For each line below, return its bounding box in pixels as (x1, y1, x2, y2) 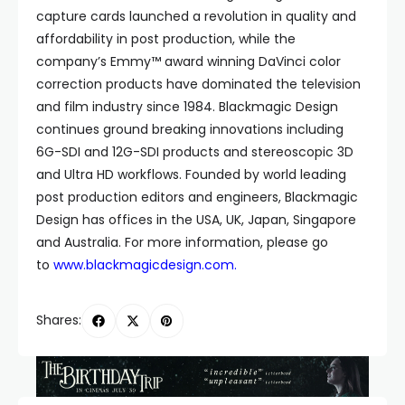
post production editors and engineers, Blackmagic (36, 188, 358, 206)
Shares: (36, 311, 81, 330)
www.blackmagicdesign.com (53, 256, 234, 274)
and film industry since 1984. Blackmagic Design (36, 98, 338, 116)
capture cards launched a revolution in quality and (36, 7, 356, 25)
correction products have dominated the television (36, 75, 361, 93)
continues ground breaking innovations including (36, 120, 344, 138)
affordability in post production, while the (36, 30, 296, 48)
